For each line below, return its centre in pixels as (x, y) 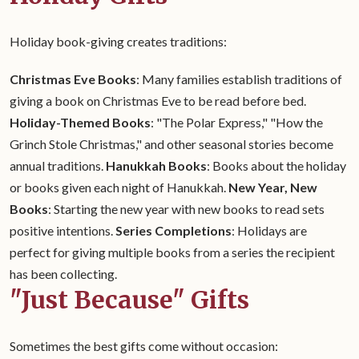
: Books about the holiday (276, 165)
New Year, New (273, 187)
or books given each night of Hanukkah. (119, 187)
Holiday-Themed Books (80, 122)
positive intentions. (63, 230)
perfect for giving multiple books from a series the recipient (172, 252)
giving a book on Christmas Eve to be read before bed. (158, 101)
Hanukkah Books (156, 165)
